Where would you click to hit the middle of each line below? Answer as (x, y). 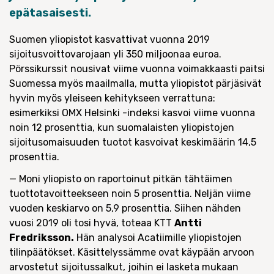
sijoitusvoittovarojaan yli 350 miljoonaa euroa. (115, 54)
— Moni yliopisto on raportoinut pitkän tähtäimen (121, 179)
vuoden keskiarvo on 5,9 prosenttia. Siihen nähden (125, 208)
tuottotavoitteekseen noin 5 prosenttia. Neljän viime (130, 194)
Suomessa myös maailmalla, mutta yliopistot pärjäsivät (135, 83)
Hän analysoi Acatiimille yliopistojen (158, 238)
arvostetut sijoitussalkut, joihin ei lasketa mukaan (124, 267)
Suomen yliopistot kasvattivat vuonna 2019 (109, 39)
